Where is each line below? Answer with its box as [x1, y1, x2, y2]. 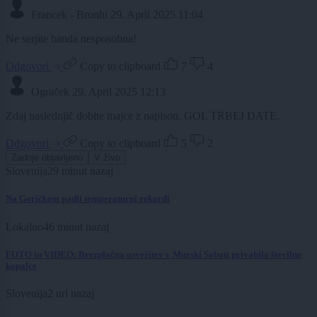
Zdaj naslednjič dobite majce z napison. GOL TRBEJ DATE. [6, 110, 279, 122]
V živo [94, 152, 120, 163]
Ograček [31, 86, 72, 98]
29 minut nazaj [47, 165, 113, 178]
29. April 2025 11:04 [110, 8, 203, 21]
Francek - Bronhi [31, 8, 108, 21]
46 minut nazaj [43, 220, 109, 233]
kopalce [6, 260, 37, 271]
